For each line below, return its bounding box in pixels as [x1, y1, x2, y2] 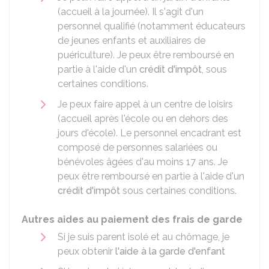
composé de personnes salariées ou [58, 142, 217, 153]
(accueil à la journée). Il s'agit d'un [58, 6, 204, 17]
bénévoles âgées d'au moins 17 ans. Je [58, 156, 228, 168]
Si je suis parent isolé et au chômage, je [58, 231, 229, 243]
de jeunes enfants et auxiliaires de [58, 35, 205, 46]
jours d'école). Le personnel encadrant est [58, 127, 241, 139]
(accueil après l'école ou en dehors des [58, 113, 228, 124]
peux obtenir [58, 246, 115, 257]
